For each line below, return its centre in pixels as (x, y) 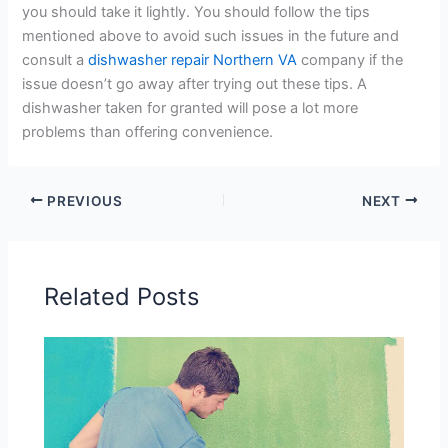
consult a (55, 60)
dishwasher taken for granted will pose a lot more (190, 108)
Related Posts (122, 296)
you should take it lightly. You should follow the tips (196, 12)
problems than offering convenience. (148, 132)
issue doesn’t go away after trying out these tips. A (195, 84)
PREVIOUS (83, 200)
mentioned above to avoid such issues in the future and (211, 36)
